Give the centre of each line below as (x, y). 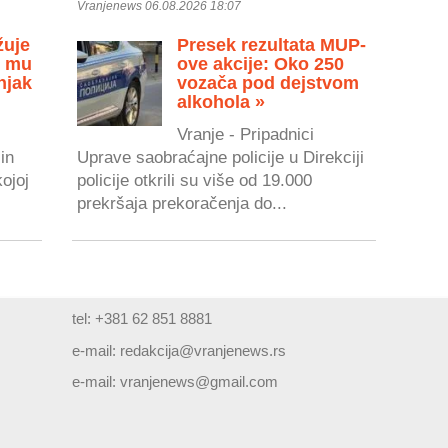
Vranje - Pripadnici (246, 133)
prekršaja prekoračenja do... (182, 202)
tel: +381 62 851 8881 (142, 319)
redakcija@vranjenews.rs (203, 350)
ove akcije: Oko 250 (261, 64)
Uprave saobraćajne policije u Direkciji (221, 156)
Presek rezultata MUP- (272, 45)
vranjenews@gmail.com (199, 382)
